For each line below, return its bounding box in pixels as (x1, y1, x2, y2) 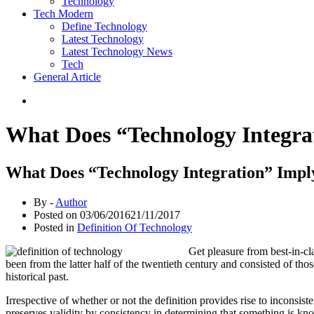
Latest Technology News (62, 46, 172, 57)
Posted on (34, 208, 80, 221)
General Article (34, 71, 101, 83)
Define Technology (62, 20, 147, 32)
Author (55, 196, 87, 208)
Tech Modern (34, 8, 93, 20)
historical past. (6, 270, 69, 282)
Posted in (34, 221, 77, 233)
